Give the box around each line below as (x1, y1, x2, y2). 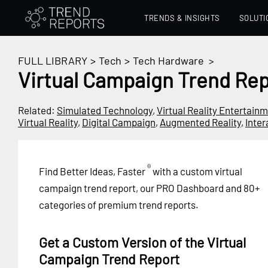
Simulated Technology (57, 104, 153, 116)
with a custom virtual (151, 165, 242, 177)
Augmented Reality (160, 116, 241, 128)
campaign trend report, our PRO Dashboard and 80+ (39, 181, 260, 194)
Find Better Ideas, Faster (39, 165, 145, 177)
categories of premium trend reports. (39, 198, 199, 211)
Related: (18, 104, 57, 116)
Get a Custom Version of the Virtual (39, 233, 246, 251)
